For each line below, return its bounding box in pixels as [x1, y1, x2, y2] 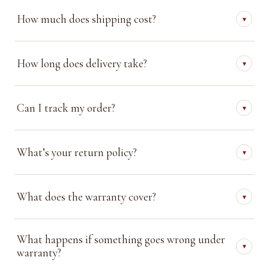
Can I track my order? [17, 100, 115, 115]
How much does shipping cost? [17, 11, 156, 26]
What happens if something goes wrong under [17, 232, 225, 246]
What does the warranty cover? [17, 189, 156, 204]
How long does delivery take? [17, 56, 147, 70]
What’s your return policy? [17, 145, 137, 159]
